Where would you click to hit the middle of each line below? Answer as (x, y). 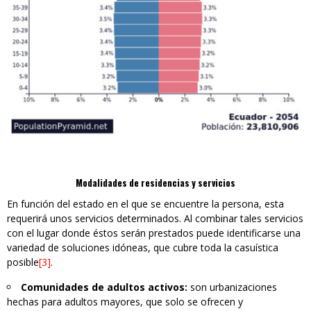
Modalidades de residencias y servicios (155, 182)
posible (23, 262)
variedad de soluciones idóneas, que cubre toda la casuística (143, 247)
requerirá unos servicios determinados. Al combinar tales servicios (155, 218)
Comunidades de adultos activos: (106, 287)
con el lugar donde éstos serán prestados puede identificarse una (154, 233)
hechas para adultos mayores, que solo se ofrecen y (125, 301)
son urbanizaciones (234, 287)
